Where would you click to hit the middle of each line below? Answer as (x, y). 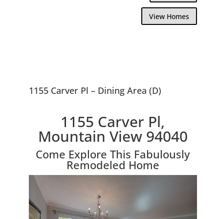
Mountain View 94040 (113, 136)
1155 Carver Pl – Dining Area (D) (95, 90)
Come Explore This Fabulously (113, 154)
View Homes (169, 16)
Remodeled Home (113, 164)
